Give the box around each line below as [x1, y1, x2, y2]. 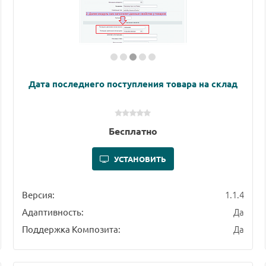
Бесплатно [108, 125, 157, 138]
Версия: [21, 189, 55, 201]
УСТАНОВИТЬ [113, 154, 166, 164]
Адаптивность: [21, 206, 84, 218]
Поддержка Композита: [21, 223, 121, 235]
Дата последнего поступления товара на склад [28, 78, 237, 90]
